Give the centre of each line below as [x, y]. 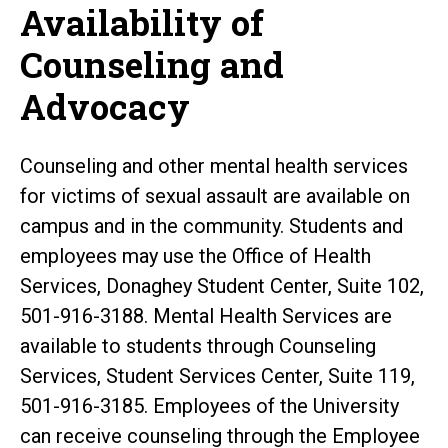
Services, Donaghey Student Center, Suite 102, [222, 285]
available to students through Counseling [198, 345]
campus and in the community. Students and [211, 225]
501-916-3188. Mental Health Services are [206, 315]
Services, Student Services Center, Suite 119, [217, 375]
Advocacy [105, 105]
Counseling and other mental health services [214, 165]
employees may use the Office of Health [195, 255]
